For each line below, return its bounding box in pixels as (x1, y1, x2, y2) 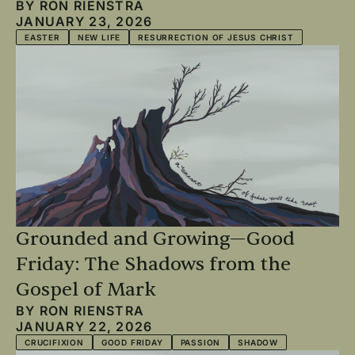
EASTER (25, 32, 60, 42)
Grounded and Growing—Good (16, 227, 295, 251)
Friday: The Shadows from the (16, 252, 291, 277)
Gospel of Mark (16, 277, 156, 302)
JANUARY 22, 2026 (16, 319, 153, 334)
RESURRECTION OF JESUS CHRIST (138, 32, 294, 42)
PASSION (180, 338, 221, 347)
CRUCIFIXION (25, 338, 84, 347)
